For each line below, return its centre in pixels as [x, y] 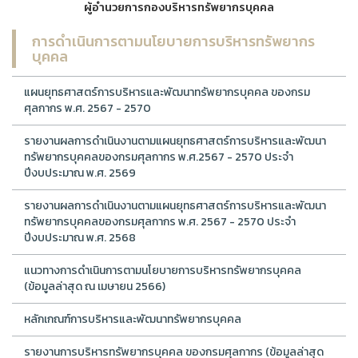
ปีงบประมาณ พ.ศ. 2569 [80, 173]
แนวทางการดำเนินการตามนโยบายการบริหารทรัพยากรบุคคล [163, 270]
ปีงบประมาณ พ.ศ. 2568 [80, 238]
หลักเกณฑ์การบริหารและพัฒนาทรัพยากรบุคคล [133, 319]
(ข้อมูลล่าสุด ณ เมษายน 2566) [95, 286]
